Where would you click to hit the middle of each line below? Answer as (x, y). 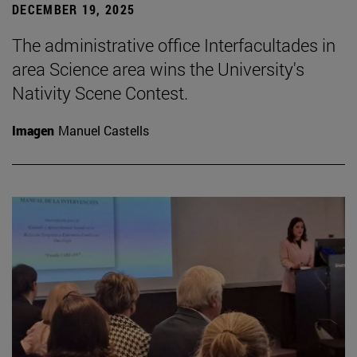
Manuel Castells (104, 130)
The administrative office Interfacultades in (174, 45)
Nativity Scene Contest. (100, 92)
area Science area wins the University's (158, 69)
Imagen (33, 130)
